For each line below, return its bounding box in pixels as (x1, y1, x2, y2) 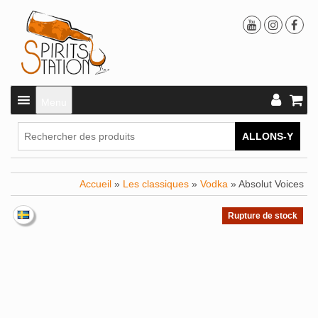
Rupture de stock (228, 210, 297, 221)
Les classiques (123, 177, 189, 190)
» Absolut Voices (228, 177, 304, 190)
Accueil (79, 177, 111, 190)
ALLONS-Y (242, 130, 293, 142)
